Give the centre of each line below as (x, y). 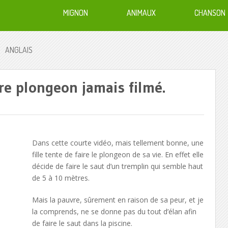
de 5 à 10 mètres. (61, 178)
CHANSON (210, 13)
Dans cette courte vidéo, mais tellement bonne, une (118, 143)
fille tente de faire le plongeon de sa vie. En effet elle (118, 154)
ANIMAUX (141, 13)
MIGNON (76, 13)
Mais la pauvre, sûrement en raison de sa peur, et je (118, 200)
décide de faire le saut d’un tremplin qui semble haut (117, 166)
